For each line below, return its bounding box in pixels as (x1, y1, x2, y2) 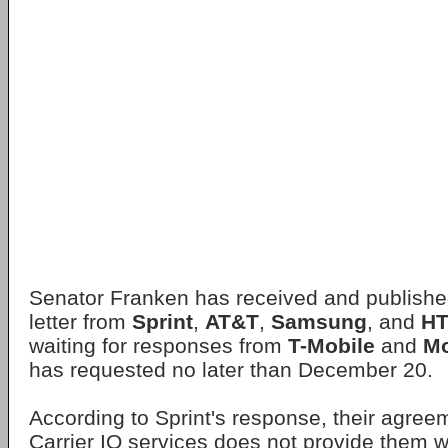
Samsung (271, 310, 367, 333)
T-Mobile (288, 334, 375, 357)
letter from (29, 310, 132, 333)
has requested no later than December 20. (29, 358, 433, 381)
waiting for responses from (29, 334, 288, 357)
